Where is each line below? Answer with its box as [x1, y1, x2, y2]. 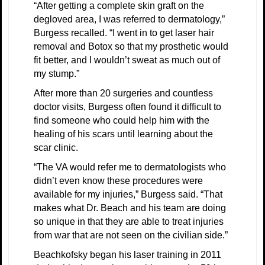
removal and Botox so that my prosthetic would [34, 41, 228, 51]
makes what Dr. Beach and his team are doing [34, 202, 226, 213]
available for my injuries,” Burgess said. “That [34, 189, 222, 199]
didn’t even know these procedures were [34, 175, 203, 186]
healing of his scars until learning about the [34, 128, 213, 139]
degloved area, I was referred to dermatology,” [34, 14, 225, 24]
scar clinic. [34, 142, 78, 153]
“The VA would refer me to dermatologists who [34, 161, 226, 172]
